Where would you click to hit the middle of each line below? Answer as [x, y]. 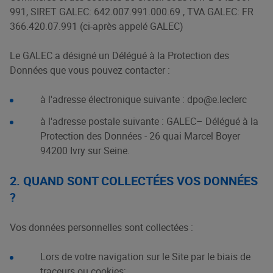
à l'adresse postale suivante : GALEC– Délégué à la [149, 121]
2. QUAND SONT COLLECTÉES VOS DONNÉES [134, 181]
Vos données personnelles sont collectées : [101, 227]
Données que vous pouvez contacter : [90, 70]
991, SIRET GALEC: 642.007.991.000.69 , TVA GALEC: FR [132, 12]
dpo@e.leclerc [217, 99]
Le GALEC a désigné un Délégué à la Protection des [119, 55]
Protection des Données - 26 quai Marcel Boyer [140, 136]
